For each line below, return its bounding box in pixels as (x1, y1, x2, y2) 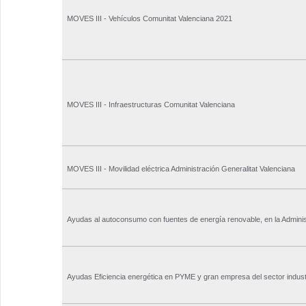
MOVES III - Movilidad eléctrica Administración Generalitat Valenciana (67, 165, 295, 173)
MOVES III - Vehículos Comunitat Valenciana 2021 (67, 14, 232, 23)
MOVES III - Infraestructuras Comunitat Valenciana (67, 100, 235, 109)
